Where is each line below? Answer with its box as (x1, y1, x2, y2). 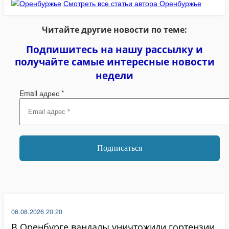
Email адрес (19, 87, 61, 98)
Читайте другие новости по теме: (42, 24, 187, 35)
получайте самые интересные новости (14, 55, 215, 68)
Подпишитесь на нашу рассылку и (26, 42, 203, 56)
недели (96, 68, 133, 82)
